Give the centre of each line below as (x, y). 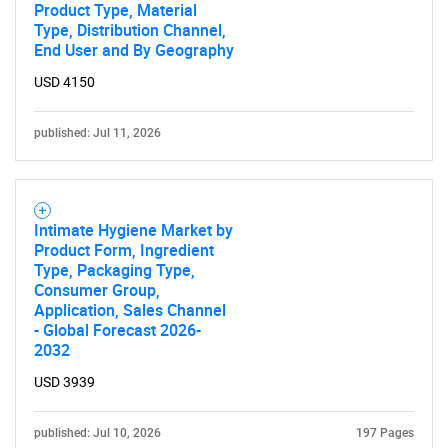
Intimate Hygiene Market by (133, 230)
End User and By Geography (134, 50)
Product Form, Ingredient (124, 250)
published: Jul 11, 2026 (97, 133)
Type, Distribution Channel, (130, 30)
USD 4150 (64, 82)
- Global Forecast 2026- (117, 330)
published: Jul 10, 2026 (97, 433)
